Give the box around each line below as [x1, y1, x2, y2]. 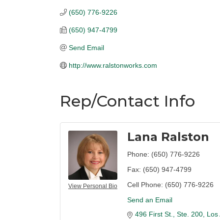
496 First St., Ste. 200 [135, 210, 203, 218]
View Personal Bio [68, 183, 117, 190]
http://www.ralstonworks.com [68, 61, 157, 69]
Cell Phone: [127, 181, 163, 189]
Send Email [68, 44, 104, 52]
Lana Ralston [127, 130, 209, 144]
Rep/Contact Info [60, 91, 195, 110]
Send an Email [127, 196, 172, 204]
